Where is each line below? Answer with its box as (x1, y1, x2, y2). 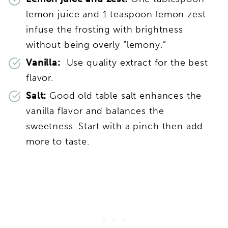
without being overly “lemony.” (26, 39, 166, 50)
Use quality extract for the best (66, 56, 208, 68)
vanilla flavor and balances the (26, 105, 164, 117)
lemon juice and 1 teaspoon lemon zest (26, 8, 206, 20)
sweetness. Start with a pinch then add (26, 120, 204, 132)
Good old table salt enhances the (49, 90, 202, 101)
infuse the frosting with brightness (26, 23, 183, 35)
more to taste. (26, 135, 90, 147)
